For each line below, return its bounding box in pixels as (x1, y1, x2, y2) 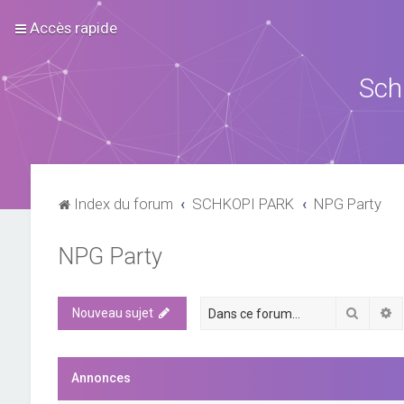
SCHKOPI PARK (192, 195, 295, 213)
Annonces (70, 371, 131, 385)
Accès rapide (30, 19, 117, 37)
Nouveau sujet (71, 306, 153, 320)
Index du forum (73, 195, 173, 213)
